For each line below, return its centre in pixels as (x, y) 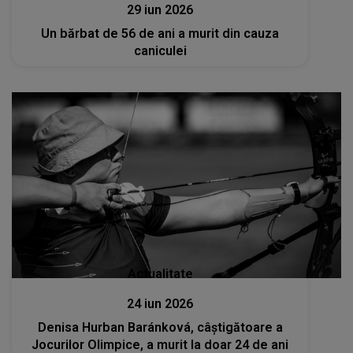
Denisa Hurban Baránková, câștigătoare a (160, 327)
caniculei (160, 50)
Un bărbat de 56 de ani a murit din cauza (160, 33)
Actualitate (160, 273)
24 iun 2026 (160, 303)
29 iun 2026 (160, 9)
